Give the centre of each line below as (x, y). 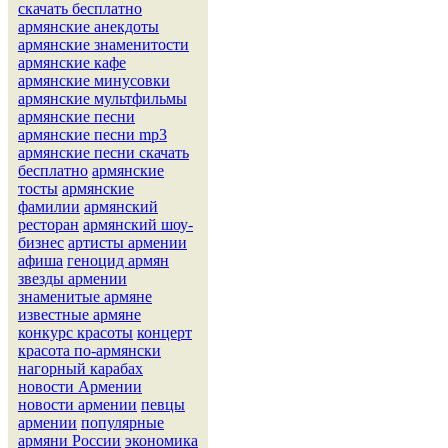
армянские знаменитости (103, 44)
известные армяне (79, 314)
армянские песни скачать (103, 152)
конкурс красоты (75, 332)
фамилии (49, 206)
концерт (164, 332)
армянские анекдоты (88, 26)
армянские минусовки (94, 80)
